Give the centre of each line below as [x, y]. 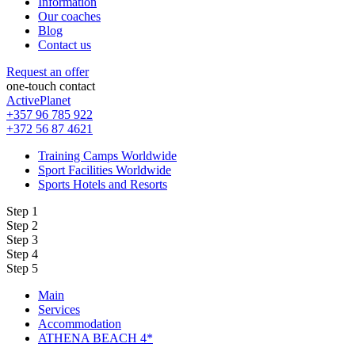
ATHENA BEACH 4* [95, 338]
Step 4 [22, 254]
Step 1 [22, 211]
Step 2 [22, 225]
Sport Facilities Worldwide [105, 170]
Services [59, 309]
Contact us [65, 44]
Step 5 [22, 268]
